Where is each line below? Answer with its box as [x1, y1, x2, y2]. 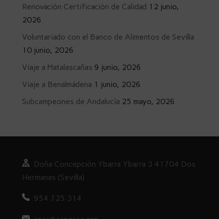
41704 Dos [154, 159, 196, 169]
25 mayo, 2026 [121, 96, 175, 106]
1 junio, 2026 [93, 79, 141, 89]
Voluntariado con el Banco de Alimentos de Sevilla [22, 32, 194, 42]
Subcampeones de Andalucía [22, 96, 120, 106]
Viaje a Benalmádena [22, 79, 92, 89]
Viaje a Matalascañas [22, 62, 92, 72]
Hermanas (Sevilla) [22, 172, 85, 182]
